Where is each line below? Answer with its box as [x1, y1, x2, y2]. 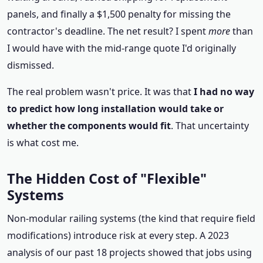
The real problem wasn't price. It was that [7, 85, 194, 98]
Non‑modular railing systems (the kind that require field [7, 212, 255, 225]
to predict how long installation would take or [7, 102, 224, 115]
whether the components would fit [7, 119, 171, 132]
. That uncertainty [171, 119, 249, 132]
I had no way [194, 85, 254, 98]
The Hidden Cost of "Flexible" [7, 169, 207, 188]
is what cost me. [7, 136, 79, 149]
